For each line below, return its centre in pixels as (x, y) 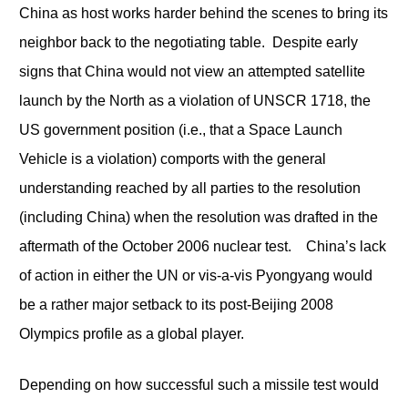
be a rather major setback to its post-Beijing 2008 (176, 304)
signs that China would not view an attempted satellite (192, 71)
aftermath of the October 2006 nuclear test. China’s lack (202, 246)
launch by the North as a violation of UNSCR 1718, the (194, 100)
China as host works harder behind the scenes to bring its (203, 13)
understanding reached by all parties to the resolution (189, 188)
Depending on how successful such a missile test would (199, 384)
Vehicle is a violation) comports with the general (172, 158)
